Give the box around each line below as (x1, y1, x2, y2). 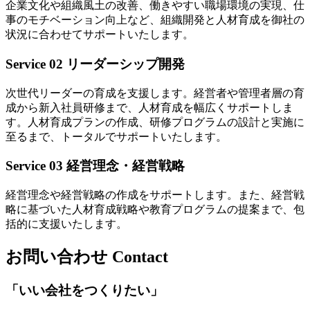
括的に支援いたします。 (6, 218, 127, 230)
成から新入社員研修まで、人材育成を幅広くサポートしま (6, 101, 293, 113)
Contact (112, 247, 168, 266)
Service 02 (6, 56, 63, 71)
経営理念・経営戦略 (63, 158, 185, 174)
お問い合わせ (6, 247, 112, 266)
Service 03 (6, 158, 63, 174)
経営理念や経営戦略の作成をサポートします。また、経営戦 (6, 189, 304, 201)
